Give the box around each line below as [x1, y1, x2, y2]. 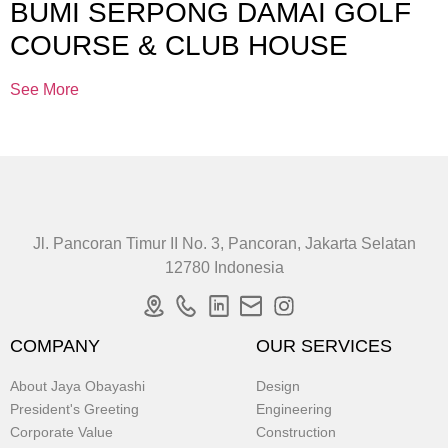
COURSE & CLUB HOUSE [10, 30, 348, 62]
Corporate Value [10, 423, 113, 440]
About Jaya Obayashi [10, 377, 145, 394]
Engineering [256, 400, 333, 417]
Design [256, 377, 301, 394]
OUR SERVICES [256, 335, 393, 356]
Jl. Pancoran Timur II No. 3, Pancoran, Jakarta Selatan [32, 235, 416, 253]
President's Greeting [10, 400, 139, 417]
